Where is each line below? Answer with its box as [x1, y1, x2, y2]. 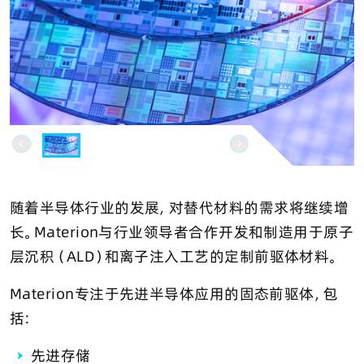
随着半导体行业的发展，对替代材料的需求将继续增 [10, 197, 349, 218]
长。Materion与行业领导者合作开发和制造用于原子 [10, 221, 354, 242]
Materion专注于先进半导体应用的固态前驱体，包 [10, 283, 339, 304]
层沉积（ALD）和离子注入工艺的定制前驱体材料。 [10, 245, 339, 266]
